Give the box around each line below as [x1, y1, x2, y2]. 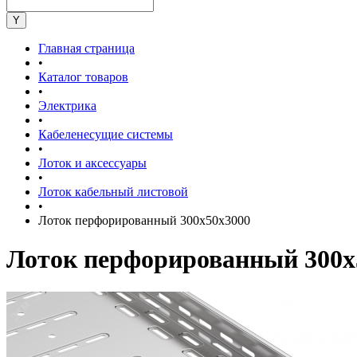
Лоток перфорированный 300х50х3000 [38, 214, 250, 227]
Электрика [38, 99, 96, 112]
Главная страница [38, 41, 135, 55]
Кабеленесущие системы [38, 127, 173, 141]
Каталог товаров [38, 70, 128, 84]
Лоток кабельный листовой [38, 185, 188, 198]
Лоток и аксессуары [38, 156, 147, 170]
